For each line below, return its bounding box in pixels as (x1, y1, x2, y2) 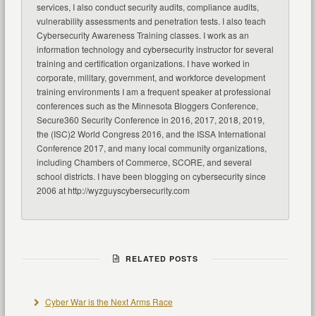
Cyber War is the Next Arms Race (44, 296, 173, 308)
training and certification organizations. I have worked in (36, 57, 250, 70)
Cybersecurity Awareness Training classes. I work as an (36, 29, 249, 42)
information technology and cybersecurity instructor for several (36, 43, 274, 56)
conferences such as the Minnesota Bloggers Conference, (36, 99, 258, 112)
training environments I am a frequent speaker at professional (36, 85, 271, 98)
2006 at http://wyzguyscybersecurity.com (36, 184, 190, 197)
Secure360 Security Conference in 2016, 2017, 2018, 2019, (36, 114, 265, 126)
